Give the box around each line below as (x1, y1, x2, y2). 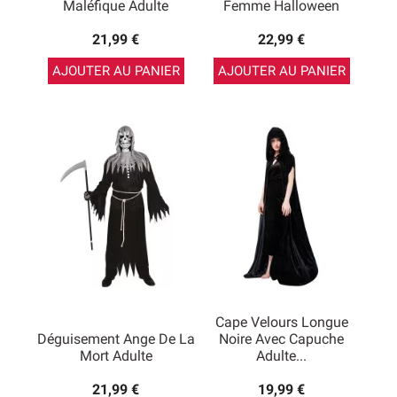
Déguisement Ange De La (36, 331, 195, 347)
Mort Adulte (79, 347, 152, 364)
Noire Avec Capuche (219, 331, 344, 347)
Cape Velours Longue (214, 314, 348, 331)
